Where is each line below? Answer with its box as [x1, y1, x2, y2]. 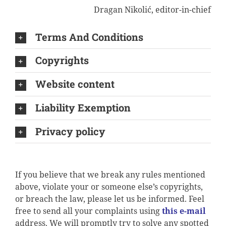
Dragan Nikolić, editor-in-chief [94, 4, 211, 15]
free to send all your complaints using [15, 205, 162, 217]
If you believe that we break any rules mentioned [15, 169, 205, 181]
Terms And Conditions [35, 30, 143, 43]
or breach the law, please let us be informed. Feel [15, 193, 204, 205]
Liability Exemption [35, 100, 131, 114]
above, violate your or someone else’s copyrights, [15, 181, 203, 193]
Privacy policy [35, 124, 105, 138]
